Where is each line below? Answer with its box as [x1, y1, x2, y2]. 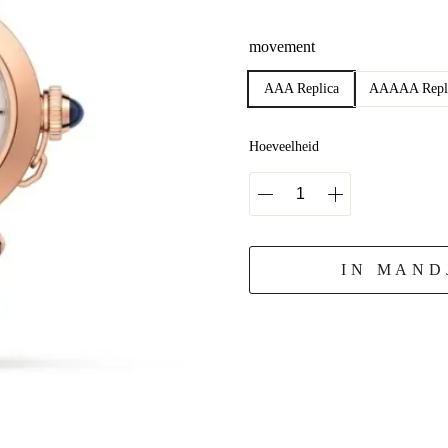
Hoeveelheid [249, 139, 319, 154]
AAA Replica [264, 81, 339, 96]
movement [249, 38, 315, 55]
